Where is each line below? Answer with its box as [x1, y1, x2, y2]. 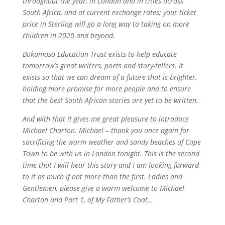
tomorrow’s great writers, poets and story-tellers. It [22, 61, 183, 70]
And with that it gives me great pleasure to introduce [22, 114, 189, 124]
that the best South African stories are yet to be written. [22, 95, 198, 105]
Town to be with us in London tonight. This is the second [22, 149, 199, 158]
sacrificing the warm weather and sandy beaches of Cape [22, 137, 201, 147]
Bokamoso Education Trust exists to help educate [22, 49, 177, 59]
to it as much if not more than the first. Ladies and [22, 172, 182, 181]
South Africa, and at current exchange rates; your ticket [22, 8, 196, 17]
